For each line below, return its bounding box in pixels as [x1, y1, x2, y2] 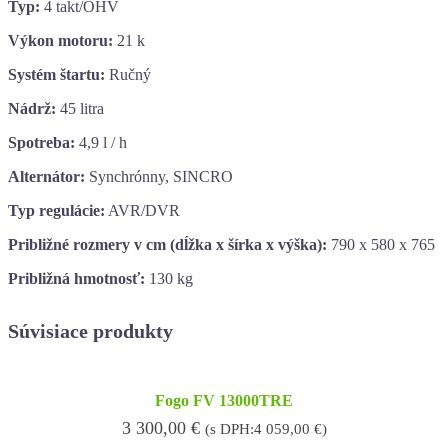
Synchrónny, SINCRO [85, 167, 233, 185]
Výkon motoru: [8, 31, 113, 49]
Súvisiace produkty [8, 319, 173, 342]
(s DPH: [204, 420, 254, 437]
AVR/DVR [105, 201, 180, 219]
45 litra [56, 99, 104, 117]
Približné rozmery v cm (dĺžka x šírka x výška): [8, 235, 327, 253]
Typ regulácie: [8, 201, 105, 219]
